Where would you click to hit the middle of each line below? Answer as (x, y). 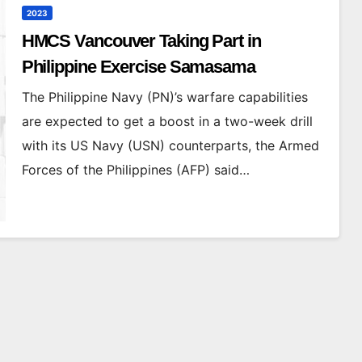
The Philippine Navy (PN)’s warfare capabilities (164, 97)
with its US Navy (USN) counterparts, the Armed (170, 145)
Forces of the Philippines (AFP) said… (135, 169)
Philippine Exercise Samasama (138, 66)
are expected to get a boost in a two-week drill (167, 121)
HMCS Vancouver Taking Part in (141, 40)
